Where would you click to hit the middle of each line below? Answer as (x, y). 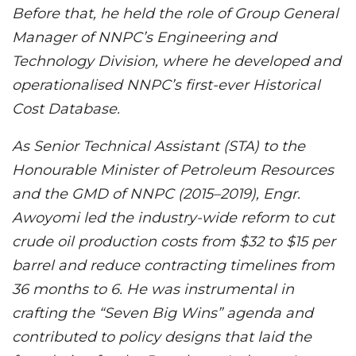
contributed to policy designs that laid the (162, 337)
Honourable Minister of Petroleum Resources (173, 170)
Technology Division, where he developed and (176, 62)
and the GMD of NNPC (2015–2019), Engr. (156, 194)
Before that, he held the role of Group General (175, 14)
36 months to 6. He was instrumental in (153, 290)
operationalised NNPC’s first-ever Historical (166, 85)
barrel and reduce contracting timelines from (173, 266)
